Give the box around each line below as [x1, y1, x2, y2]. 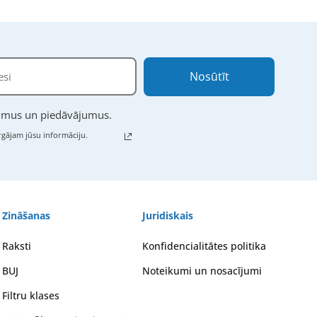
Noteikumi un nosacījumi [142, 263, 262, 277]
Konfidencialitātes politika [142, 238, 266, 253]
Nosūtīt [189, 68, 229, 84]
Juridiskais [142, 208, 193, 222]
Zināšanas [2, 208, 50, 222]
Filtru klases [2, 288, 59, 302]
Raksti [2, 238, 31, 253]
